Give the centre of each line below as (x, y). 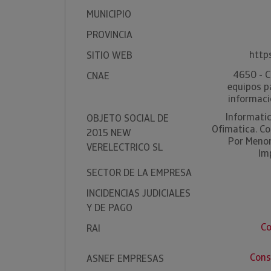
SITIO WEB (109, 55)
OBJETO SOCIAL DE (128, 118)
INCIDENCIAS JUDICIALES (139, 193)
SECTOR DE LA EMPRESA (139, 173)
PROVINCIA (109, 35)
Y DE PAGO (109, 208)
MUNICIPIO (109, 14)
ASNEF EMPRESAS (125, 259)
